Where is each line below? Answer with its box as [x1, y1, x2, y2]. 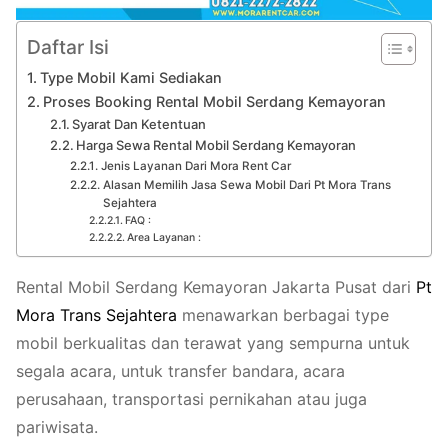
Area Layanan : [126, 230, 201, 244]
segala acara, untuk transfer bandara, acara [16, 360, 345, 381]
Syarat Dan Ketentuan [72, 115, 207, 132]
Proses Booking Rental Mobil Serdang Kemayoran [42, 92, 386, 110]
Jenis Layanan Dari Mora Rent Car [100, 158, 291, 173]
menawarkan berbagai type [177, 304, 389, 325]
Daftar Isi [27, 34, 109, 59]
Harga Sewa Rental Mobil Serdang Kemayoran [76, 136, 357, 153]
